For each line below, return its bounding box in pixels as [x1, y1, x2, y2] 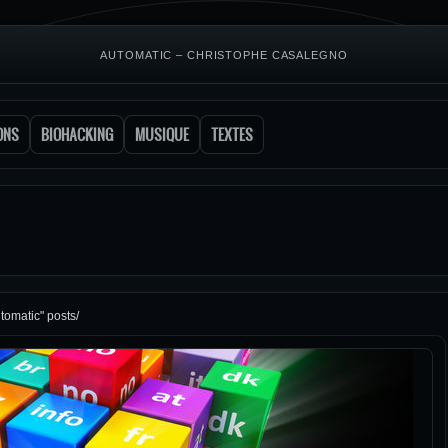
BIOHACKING [41, 124, 113, 145]
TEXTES [211, 124, 253, 145]
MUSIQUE [135, 124, 189, 145]
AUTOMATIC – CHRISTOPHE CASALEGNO [100, 48, 348, 61]
